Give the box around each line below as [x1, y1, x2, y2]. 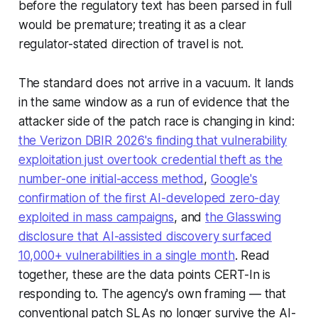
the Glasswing [205, 210, 281, 225]
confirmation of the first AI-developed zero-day [18, 191, 280, 206]
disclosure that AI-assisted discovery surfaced [18, 229, 272, 244]
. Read [234, 248, 270, 263]
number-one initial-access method [18, 172, 204, 187]
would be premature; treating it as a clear [18, 18, 246, 33]
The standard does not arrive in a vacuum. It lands [18, 76, 295, 91]
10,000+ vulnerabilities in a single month [18, 248, 235, 263]
